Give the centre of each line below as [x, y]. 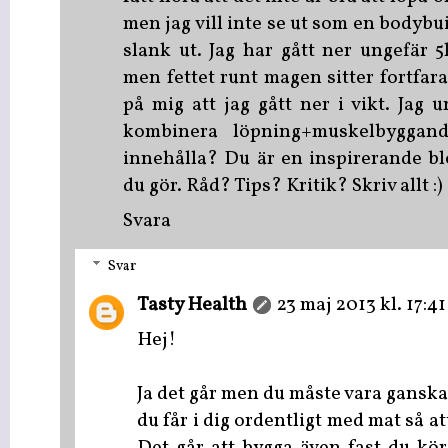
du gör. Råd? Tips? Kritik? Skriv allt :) [283, 186]
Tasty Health [192, 305]
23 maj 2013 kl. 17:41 [361, 305]
